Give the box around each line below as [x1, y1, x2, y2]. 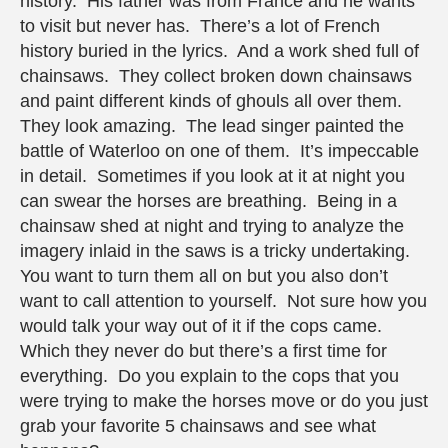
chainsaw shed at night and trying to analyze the [20, 216, 404, 237]
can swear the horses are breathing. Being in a [20, 191, 397, 212]
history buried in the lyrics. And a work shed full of [20, 41, 419, 62]
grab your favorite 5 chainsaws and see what [20, 416, 376, 437]
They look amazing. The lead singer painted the [20, 116, 404, 137]
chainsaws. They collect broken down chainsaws [20, 66, 412, 87]
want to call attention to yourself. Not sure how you [20, 291, 427, 312]
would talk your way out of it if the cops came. [20, 316, 387, 337]
